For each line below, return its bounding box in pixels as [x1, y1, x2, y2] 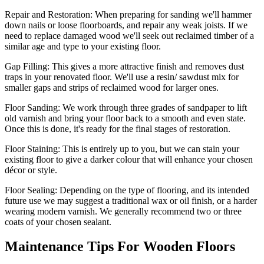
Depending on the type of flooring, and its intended [60, 184, 249, 195]
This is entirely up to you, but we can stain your [60, 143, 239, 154]
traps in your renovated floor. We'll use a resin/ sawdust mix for [5, 71, 239, 82]
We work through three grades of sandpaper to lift [60, 102, 247, 113]
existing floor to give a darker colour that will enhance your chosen [5, 154, 253, 164]
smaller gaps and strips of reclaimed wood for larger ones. [5, 82, 219, 93]
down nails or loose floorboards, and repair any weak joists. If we [5, 19, 247, 30]
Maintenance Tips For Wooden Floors [5, 239, 235, 255]
